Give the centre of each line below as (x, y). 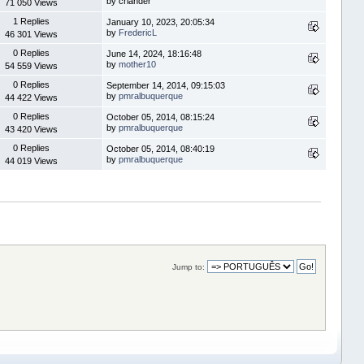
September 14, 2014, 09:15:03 (165, 85)
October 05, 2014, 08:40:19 (160, 148)
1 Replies (32, 21)
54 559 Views (32, 65)
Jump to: (188, 266)
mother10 (137, 64)
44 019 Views (32, 160)
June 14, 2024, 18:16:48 (154, 53)
